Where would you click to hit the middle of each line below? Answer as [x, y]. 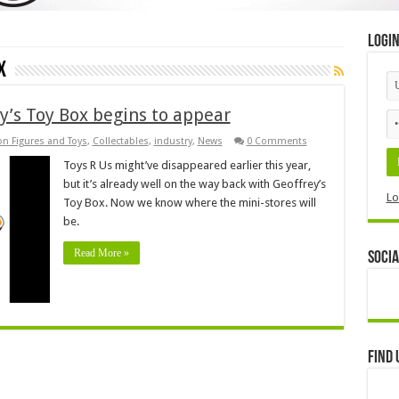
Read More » [101, 252]
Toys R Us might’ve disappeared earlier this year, [187, 165]
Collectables [120, 141]
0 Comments [277, 141]
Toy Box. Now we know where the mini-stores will [189, 202]
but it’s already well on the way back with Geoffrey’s [194, 183]
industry [173, 141]
